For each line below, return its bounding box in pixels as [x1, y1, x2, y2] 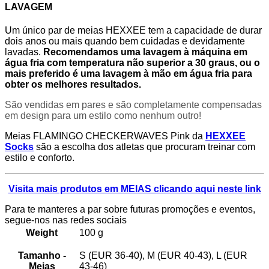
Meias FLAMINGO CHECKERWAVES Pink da [5, 131, 205, 142]
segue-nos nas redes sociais [5, 215, 127, 226]
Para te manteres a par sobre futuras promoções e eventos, [5, 204, 255, 215]
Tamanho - [17, 250, 66, 261]
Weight [26, 228, 58, 238]
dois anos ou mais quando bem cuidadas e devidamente [5, 36, 245, 47]
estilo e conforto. [5, 153, 74, 163]
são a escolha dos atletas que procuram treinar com [34, 142, 255, 153]
